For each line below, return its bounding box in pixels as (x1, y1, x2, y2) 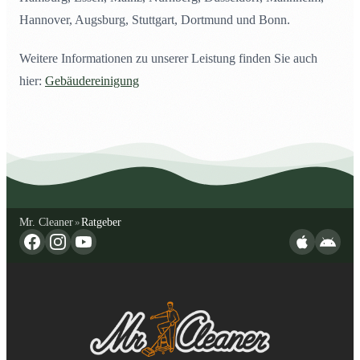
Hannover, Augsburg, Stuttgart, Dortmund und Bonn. (19, 13, 290, 27)
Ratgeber (81, 216, 122, 229)
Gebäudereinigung (45, 74, 139, 88)
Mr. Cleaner (19, 216, 73, 229)
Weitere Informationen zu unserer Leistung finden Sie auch (19, 51, 317, 66)
